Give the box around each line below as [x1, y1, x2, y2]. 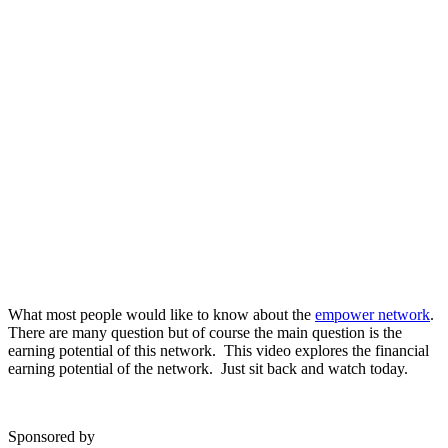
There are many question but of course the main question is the [8, 323, 402, 341]
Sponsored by [8, 427, 95, 445]
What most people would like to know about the [8, 305, 315, 323]
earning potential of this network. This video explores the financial [8, 341, 429, 359]
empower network [315, 305, 430, 323]
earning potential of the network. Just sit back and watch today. [8, 359, 408, 377]
